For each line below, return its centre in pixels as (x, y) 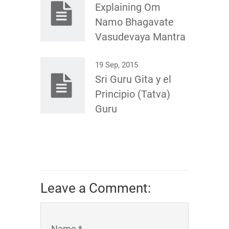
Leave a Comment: (96, 188)
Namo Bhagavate (134, 22)
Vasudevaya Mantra (140, 37)
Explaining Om (128, 7)
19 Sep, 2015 (117, 65)
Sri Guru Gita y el (133, 79)
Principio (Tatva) (133, 94)
